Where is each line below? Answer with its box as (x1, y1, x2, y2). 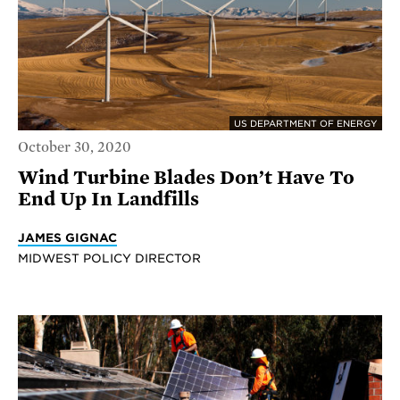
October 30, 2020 (18, 139, 131, 156)
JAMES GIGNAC (18, 230, 117, 246)
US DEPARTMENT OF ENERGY (234, 117, 378, 129)
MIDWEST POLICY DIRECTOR (18, 251, 201, 266)
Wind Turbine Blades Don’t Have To (18, 167, 354, 189)
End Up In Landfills (18, 188, 200, 211)
